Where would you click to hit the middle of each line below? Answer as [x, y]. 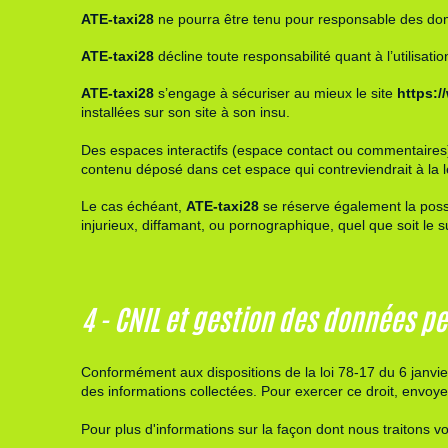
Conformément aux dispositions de [192, 372]
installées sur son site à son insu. [185, 112]
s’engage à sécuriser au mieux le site [275, 93]
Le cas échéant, [133, 206]
